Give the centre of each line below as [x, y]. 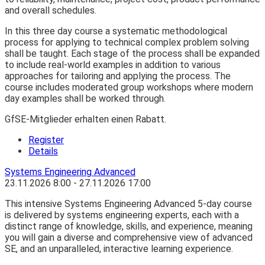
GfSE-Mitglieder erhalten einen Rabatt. [85, 119]
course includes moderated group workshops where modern [129, 88]
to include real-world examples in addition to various [113, 65]
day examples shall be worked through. [85, 99]
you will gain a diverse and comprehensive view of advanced [129, 238]
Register [46, 140]
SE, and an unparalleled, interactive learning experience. [119, 249]
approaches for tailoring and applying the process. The [118, 76]
